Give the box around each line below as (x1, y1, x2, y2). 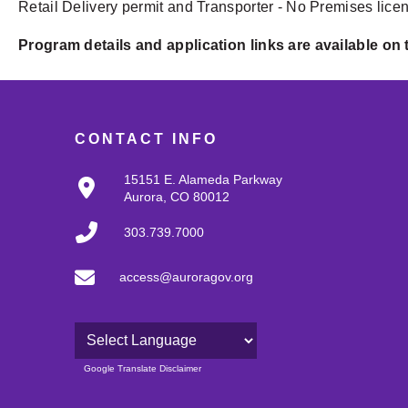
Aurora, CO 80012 (124, 189, 229, 205)
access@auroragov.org (119, 270, 253, 285)
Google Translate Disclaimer (84, 363, 201, 374)
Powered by (75, 359, 143, 374)
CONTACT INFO (75, 131, 218, 148)
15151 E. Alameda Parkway (124, 172, 282, 188)
